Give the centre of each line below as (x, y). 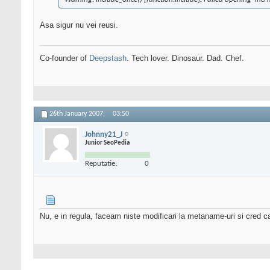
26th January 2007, (78, 114)
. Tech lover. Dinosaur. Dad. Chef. (185, 58)
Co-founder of (64, 58)
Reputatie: (101, 163)
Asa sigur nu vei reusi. (79, 25)
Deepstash (108, 58)
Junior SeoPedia (107, 143)
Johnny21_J (104, 134)
